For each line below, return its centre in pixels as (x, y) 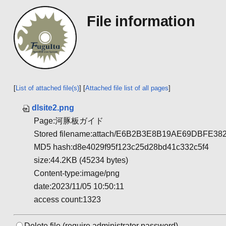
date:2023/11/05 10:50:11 (79, 186)
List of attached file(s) (47, 88)
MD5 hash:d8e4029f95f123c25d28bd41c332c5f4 (121, 147)
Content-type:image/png (76, 173)
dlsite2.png (53, 107)
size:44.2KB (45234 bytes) (81, 160)
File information (141, 21)
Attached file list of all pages (127, 88)
